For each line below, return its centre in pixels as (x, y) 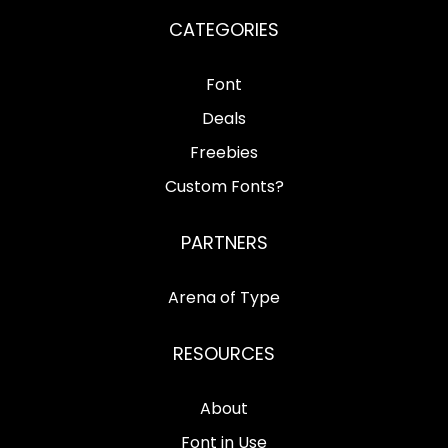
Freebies (224, 152)
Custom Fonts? (224, 186)
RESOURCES (224, 353)
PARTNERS (224, 242)
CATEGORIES (224, 29)
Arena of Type (224, 297)
